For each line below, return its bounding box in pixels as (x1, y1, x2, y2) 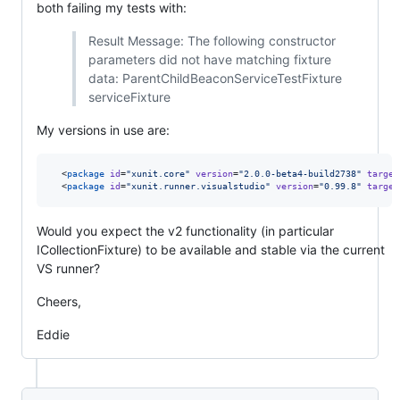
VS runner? (37, 261, 100, 276)
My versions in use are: (37, 122, 170, 137)
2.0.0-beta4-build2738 (244, 169, 356, 179)
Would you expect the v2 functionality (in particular (37, 223, 334, 238)
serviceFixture (87, 89, 171, 104)
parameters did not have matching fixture (87, 52, 331, 67)
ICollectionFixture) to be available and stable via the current (37, 242, 385, 257)
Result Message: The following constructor (87, 33, 336, 48)
